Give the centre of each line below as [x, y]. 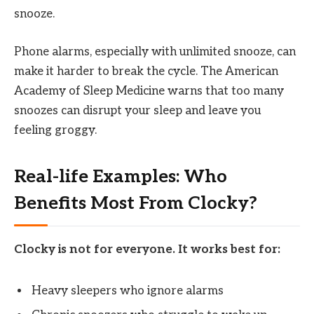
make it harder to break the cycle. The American [146, 71]
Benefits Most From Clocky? [136, 204]
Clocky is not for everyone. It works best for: [147, 250]
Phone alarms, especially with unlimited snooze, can [155, 52]
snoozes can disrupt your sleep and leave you [137, 110]
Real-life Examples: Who [121, 177]
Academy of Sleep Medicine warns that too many [149, 91]
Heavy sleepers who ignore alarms [128, 291]
